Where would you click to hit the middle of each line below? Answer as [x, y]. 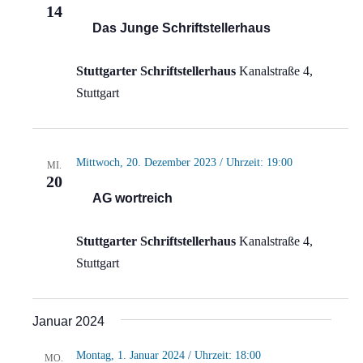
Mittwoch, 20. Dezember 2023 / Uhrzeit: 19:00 [184, 163]
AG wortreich [132, 199]
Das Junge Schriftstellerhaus [181, 28]
